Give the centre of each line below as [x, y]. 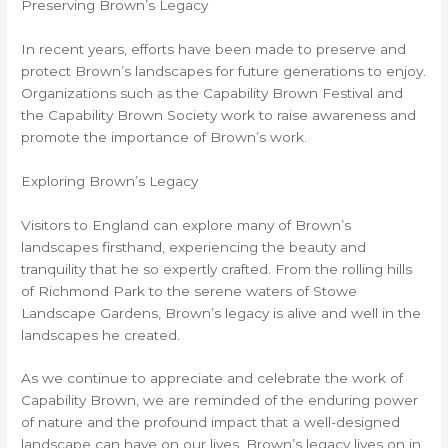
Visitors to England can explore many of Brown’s [186, 224]
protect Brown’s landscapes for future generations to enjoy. [224, 70]
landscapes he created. [101, 334]
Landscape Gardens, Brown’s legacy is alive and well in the [221, 312]
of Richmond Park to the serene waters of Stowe [189, 290]
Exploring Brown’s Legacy [110, 180]
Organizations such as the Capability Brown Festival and [212, 92]
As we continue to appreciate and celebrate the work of [212, 378]
